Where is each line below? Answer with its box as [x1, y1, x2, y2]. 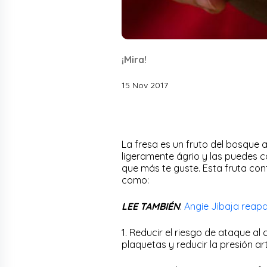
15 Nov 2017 [122, 79, 168, 91]
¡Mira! [122, 53, 147, 66]
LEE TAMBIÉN [122, 200, 180, 212]
